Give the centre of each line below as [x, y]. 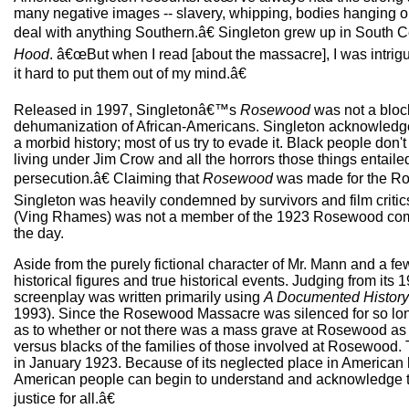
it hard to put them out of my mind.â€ [130, 73]
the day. [39, 233]
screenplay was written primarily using [139, 297]
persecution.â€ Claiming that [108, 178]
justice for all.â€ [64, 399]
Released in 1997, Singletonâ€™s [127, 110]
